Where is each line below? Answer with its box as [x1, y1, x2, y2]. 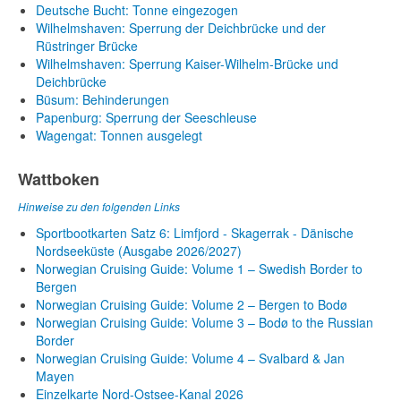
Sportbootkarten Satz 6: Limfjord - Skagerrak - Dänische [36, 224, 354, 242]
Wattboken [18, 167, 99, 191]
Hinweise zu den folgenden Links [18, 199, 180, 214]
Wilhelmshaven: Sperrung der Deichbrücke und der [36, 19, 326, 37]
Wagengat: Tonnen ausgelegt [36, 126, 202, 144]
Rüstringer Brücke [36, 37, 138, 55]
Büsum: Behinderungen [36, 90, 169, 108]
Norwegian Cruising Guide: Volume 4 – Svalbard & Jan [36, 349, 345, 367]
